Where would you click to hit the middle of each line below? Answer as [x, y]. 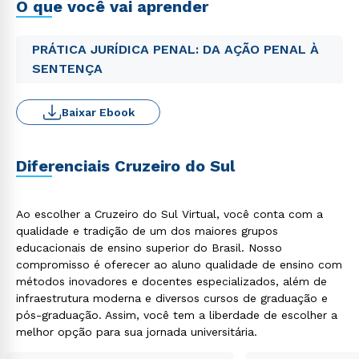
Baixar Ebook [98, 112]
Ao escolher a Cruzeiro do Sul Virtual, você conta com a [169, 214]
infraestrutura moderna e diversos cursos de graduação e [172, 298]
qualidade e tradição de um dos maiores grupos [147, 231]
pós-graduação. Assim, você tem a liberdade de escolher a [177, 315]
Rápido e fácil [117, 339]
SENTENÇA [67, 69]
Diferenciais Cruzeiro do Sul [125, 166]
